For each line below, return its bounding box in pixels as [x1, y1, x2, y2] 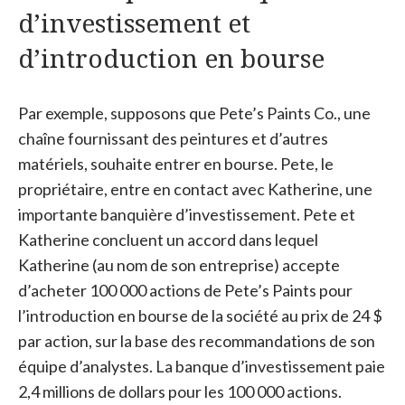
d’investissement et [18, 5, 250, 40]
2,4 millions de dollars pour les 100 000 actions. [18, 381, 342, 401]
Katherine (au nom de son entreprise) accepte [18, 255, 340, 275]
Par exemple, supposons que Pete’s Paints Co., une [18, 103, 371, 123]
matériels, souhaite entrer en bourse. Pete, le [18, 154, 334, 174]
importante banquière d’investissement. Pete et [18, 204, 355, 224]
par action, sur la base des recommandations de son [18, 331, 375, 351]
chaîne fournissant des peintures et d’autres [18, 128, 328, 148]
